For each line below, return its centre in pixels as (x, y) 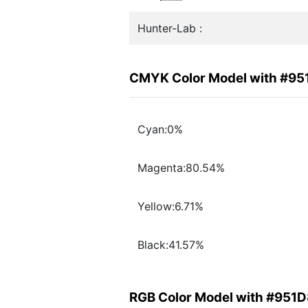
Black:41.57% (171, 245)
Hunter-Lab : (170, 28)
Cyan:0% (160, 130)
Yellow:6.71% (170, 207)
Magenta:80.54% (181, 168)
